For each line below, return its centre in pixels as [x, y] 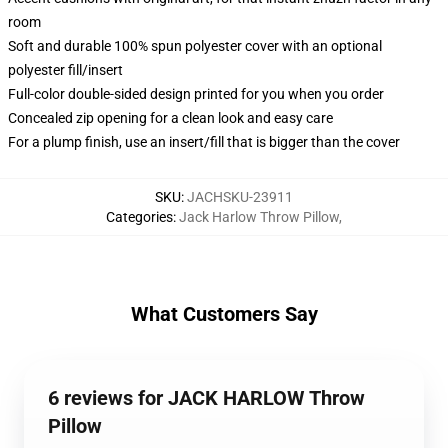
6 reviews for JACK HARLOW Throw [206, 398]
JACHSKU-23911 [240, 197]
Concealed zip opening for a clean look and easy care [170, 118]
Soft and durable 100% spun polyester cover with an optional [195, 46]
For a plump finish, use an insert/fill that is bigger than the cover [204, 142]
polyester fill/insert [65, 70]
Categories [139, 217]
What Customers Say [224, 314]
